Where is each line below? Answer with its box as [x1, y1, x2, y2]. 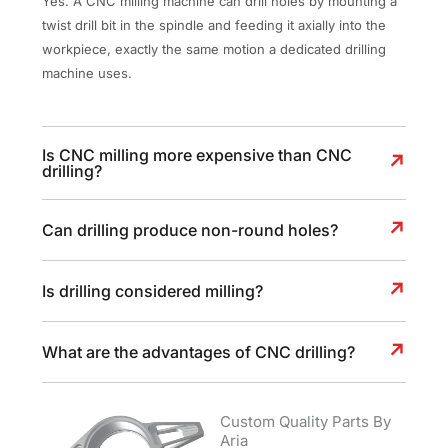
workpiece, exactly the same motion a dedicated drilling [42, 41, 387, 58]
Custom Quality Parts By [220, 412, 392, 432]
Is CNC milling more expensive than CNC [42, 144, 353, 165]
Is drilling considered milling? [42, 280, 264, 301]
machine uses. [42, 65, 133, 82]
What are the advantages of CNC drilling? [42, 341, 356, 362]
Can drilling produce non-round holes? [42, 219, 339, 240]
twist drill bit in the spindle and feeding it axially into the [42, 17, 387, 34]
